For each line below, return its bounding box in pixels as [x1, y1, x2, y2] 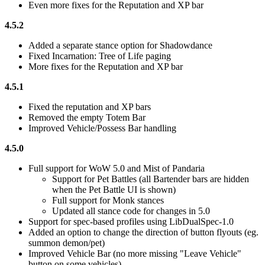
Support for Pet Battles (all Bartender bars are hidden [52, 174, 249, 185]
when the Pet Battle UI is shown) [52, 185, 176, 195]
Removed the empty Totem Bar [28, 112, 146, 123]
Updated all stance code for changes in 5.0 [52, 206, 210, 216]
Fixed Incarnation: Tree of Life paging [28, 51, 171, 62]
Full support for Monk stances [52, 195, 164, 206]
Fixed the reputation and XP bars [28, 102, 151, 112]
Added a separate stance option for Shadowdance [28, 40, 212, 51]
